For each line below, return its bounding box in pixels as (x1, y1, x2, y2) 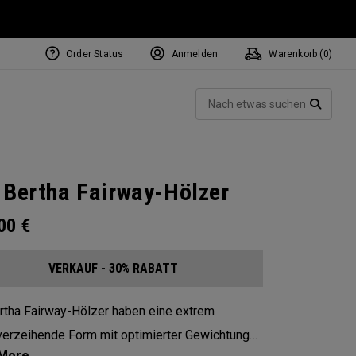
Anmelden (171, 48, 219, 60)
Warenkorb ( (266, 48, 323, 60)
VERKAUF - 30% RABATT (48, 261, 178, 276)
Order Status (65, 48, 124, 60)
